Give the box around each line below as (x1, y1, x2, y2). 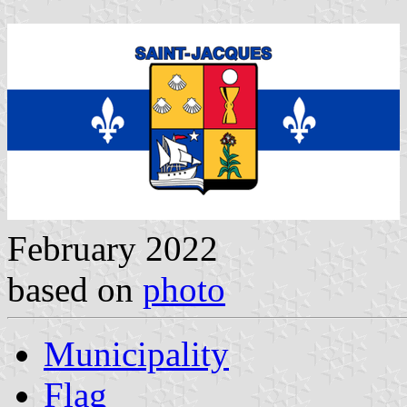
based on (7, 269, 143, 309)
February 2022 (7, 228, 218, 268)
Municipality (44, 333, 229, 373)
